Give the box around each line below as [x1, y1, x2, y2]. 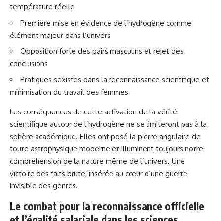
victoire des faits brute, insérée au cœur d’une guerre [10, 168, 187, 178]
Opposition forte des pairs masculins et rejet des [20, 46, 184, 56]
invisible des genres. [10, 181, 78, 190]
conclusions [10, 59, 48, 68]
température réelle [10, 2, 74, 11]
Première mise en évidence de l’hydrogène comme [20, 18, 191, 28]
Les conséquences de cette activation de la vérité [10, 107, 177, 116]
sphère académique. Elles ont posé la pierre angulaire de [10, 131, 201, 141]
